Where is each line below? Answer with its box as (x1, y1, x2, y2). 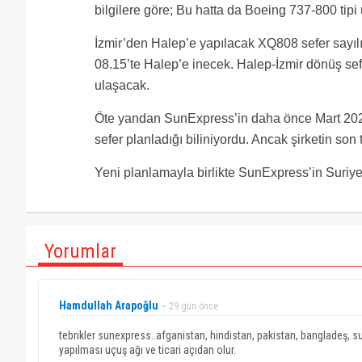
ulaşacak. (95, 78, 149, 92)
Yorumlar (44, 240, 116, 263)
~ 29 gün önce (161, 301, 218, 312)
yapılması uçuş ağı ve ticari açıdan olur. (59, 343, 236, 356)
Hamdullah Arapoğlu (59, 299, 158, 312)
